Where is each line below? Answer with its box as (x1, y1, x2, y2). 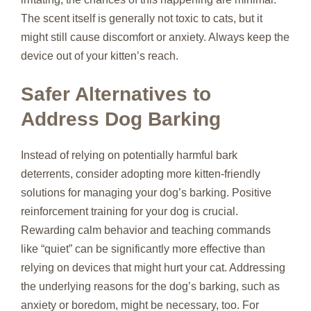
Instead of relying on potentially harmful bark (21, 149, 237, 161)
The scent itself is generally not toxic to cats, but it (21, 12, 262, 24)
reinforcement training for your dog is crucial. (21, 205, 238, 217)
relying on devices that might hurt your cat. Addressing (21, 262, 285, 274)
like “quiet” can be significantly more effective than (21, 243, 265, 255)
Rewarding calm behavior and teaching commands (21, 224, 271, 236)
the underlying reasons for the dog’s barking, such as (21, 280, 280, 292)
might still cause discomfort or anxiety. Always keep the (21, 31, 289, 43)
